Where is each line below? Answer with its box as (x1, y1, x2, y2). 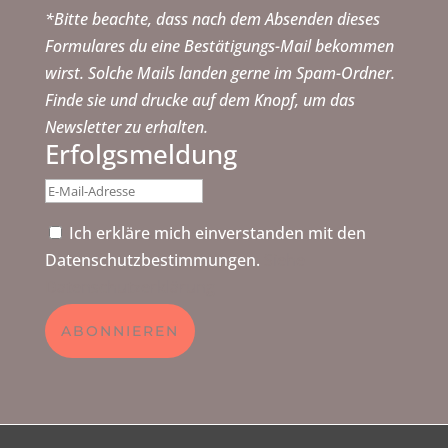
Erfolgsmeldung (44, 135, 237, 172)
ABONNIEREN (60, 321, 179, 340)
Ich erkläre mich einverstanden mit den (68, 221, 366, 244)
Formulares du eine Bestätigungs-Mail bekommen (44, 34, 394, 57)
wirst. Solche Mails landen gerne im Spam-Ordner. (44, 61, 395, 84)
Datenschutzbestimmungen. (44, 248, 264, 271)
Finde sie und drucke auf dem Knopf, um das (44, 88, 355, 111)
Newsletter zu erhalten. (44, 115, 208, 138)
